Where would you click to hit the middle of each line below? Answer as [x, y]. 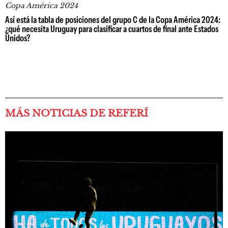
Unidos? [18, 38]
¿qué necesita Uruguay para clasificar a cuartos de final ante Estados [112, 29]
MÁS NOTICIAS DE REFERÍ [77, 113]
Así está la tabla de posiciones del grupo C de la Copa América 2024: [113, 20]
